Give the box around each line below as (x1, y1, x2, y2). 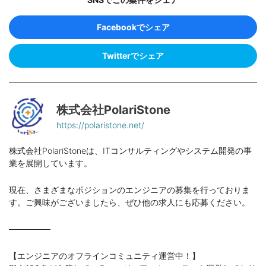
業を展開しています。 (9, 158, 92, 169)
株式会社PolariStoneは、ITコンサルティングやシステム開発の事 (9, 145, 252, 156)
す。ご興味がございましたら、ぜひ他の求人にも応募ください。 (9, 197, 250, 208)
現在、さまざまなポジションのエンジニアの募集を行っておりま (9, 185, 250, 195)
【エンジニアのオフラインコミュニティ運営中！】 (9, 251, 200, 261)
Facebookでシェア (96, 22, 170, 33)
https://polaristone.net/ (56, 119, 144, 130)
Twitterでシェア (102, 50, 164, 61)
